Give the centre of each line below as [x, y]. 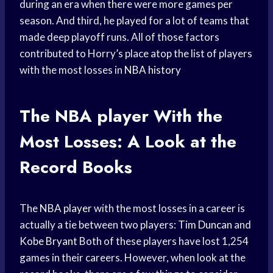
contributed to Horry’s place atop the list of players [136, 54]
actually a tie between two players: [99, 225]
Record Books [76, 168]
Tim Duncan [205, 225]
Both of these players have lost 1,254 [163, 241]
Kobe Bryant [48, 241]
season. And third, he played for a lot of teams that [134, 21]
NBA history [153, 70]
